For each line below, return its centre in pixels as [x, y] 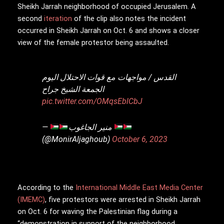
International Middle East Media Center [139, 188]
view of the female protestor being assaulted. [93, 43]
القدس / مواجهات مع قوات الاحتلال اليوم [109, 77]
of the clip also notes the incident [129, 19]
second [31, 19]
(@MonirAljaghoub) [77, 139]
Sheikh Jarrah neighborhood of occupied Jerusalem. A [107, 7]
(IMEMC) [31, 200]
